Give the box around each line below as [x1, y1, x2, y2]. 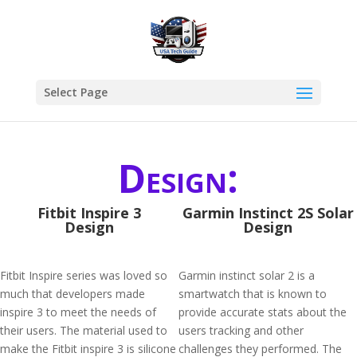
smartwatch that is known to [178, 286, 327, 301]
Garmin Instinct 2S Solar [182, 203, 354, 222]
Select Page [43, 84, 108, 100]
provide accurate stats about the [178, 304, 347, 320]
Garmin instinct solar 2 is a [178, 268, 315, 283]
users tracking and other [178, 323, 304, 338]
